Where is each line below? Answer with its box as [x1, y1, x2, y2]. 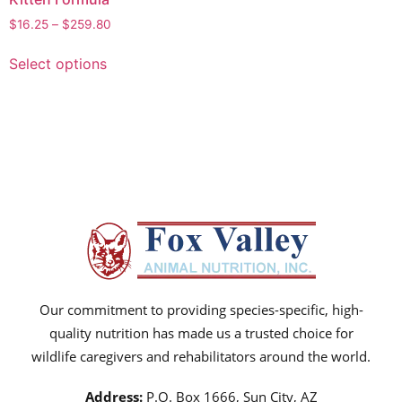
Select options [9, 55, 107, 74]
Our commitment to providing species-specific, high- [39, 301, 363, 319]
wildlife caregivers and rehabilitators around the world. [31, 347, 371, 366]
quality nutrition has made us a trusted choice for [48, 324, 354, 343]
